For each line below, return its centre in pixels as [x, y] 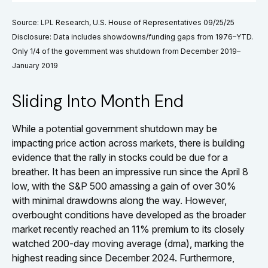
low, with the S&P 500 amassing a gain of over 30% [124, 186]
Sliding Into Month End [98, 101]
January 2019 [35, 66]
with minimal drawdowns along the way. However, [119, 201]
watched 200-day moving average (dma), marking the [128, 244]
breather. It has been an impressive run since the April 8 [130, 172]
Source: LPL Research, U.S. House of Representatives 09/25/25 [123, 23]
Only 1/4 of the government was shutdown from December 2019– [126, 51]
